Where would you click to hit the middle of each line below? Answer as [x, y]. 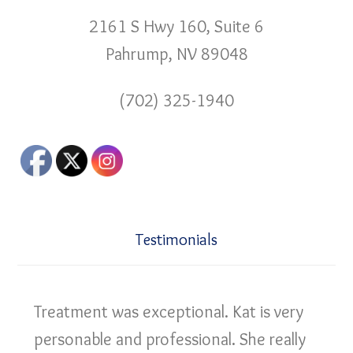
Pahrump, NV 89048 [176, 54]
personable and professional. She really [170, 339]
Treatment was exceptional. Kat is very [169, 312]
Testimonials [176, 239]
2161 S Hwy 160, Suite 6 [176, 26]
